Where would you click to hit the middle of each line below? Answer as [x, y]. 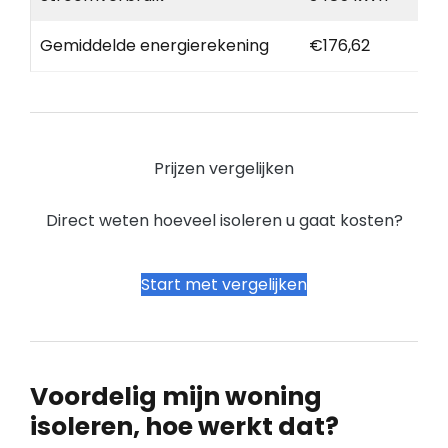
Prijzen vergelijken [224, 169]
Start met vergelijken [224, 285]
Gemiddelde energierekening [154, 46]
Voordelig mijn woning [176, 397]
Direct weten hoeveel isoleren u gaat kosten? [224, 221]
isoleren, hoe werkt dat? [184, 427]
